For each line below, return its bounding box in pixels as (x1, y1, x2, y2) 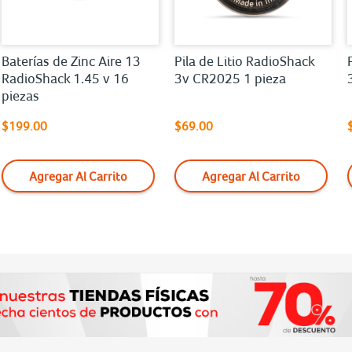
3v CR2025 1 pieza (174, 70, 286, 86)
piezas (2, 87, 39, 104)
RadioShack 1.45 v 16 (2, 70, 129, 86)
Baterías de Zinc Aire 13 (2, 53, 141, 69)
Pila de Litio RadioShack (174, 53, 314, 69)
